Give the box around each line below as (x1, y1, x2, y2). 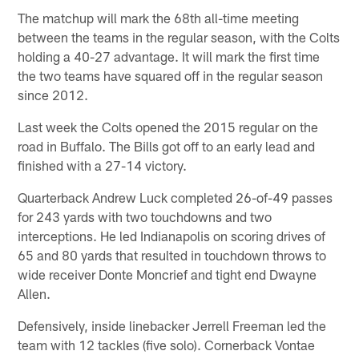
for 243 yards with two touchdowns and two (18, 208, 272, 224)
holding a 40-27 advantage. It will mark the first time (18, 47, 321, 64)
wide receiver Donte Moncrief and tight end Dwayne (18, 265, 317, 282)
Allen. (18, 284, 51, 301)
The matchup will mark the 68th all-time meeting (18, 9, 300, 26)
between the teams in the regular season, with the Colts (18, 28, 341, 45)
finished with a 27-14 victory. (18, 156, 188, 173)
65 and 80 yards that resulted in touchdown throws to (18, 246, 327, 263)
